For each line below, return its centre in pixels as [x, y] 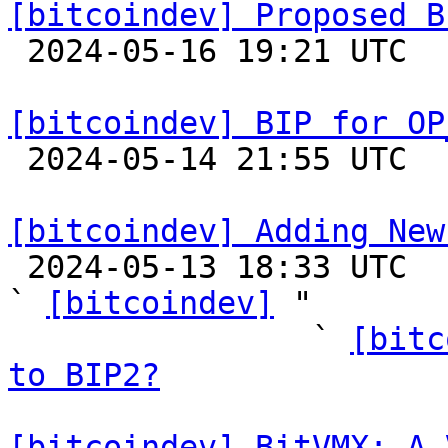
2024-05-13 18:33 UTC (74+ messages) [17, 267]
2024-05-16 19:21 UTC [17, 51]
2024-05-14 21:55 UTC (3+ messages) [17, 159]
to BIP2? [84, 375]
